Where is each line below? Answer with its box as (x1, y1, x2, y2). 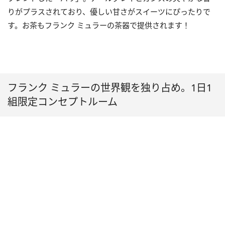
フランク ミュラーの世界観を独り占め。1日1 (8, 81, 212, 95)
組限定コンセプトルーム (8, 95, 118, 109)
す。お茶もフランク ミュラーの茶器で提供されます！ (8, 20, 190, 31)
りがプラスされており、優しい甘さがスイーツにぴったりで (8, 7, 210, 17)
